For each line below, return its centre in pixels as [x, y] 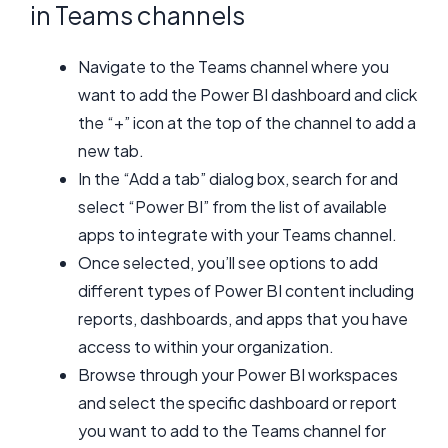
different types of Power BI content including [246, 291]
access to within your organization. [206, 347]
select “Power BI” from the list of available [232, 207]
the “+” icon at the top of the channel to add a [247, 123]
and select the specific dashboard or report [237, 403]
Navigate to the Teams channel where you [233, 67]
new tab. [111, 151]
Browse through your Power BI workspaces [238, 375]
